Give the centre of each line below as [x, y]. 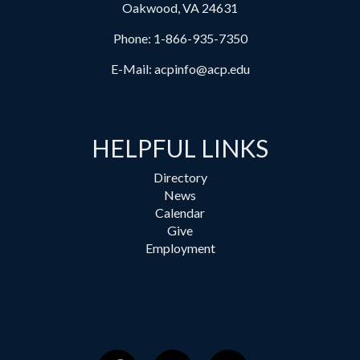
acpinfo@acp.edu [202, 68]
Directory [180, 177]
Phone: [133, 38]
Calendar [180, 212]
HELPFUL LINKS [180, 147]
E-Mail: [132, 68]
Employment [180, 247]
